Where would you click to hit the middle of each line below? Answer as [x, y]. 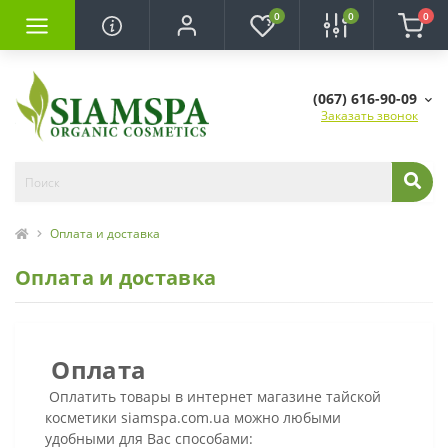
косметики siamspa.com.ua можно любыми [193, 418]
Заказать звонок [369, 116]
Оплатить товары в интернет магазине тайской [213, 397]
